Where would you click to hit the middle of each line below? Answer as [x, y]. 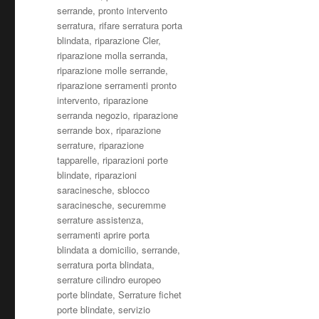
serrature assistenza [99, 219]
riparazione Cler [127, 40]
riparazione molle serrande [111, 70]
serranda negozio [93, 115]
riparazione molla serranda [111, 55]
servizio [135, 309]
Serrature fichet [150, 294]
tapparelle [77, 159]
